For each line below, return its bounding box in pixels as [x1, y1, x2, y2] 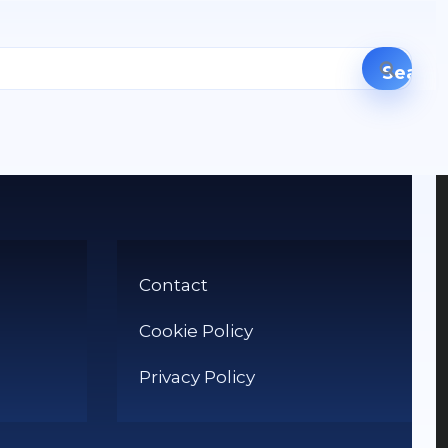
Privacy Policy [138, 366, 255, 387]
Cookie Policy [138, 320, 253, 341]
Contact [138, 274, 208, 295]
